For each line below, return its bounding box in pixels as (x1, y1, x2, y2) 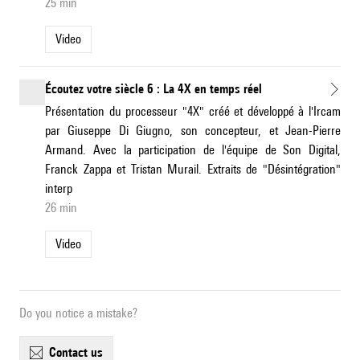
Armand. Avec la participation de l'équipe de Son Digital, (45, 142, 341, 158)
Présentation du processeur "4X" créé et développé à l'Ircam (45, 104, 341, 120)
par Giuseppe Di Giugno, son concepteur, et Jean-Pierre (45, 123, 341, 139)
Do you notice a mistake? (19, 305, 137, 321)
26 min (45, 200, 77, 216)
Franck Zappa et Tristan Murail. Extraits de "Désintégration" (45, 162, 341, 178)
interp (45, 181, 72, 197)
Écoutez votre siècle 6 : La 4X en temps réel (45, 81, 262, 97)
